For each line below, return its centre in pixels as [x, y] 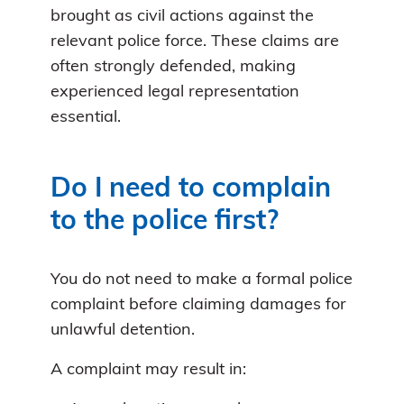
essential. [86, 117]
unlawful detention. [123, 330]
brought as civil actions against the [182, 16]
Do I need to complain [191, 189]
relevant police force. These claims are [195, 41]
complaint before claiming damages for [198, 305]
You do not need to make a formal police [202, 280]
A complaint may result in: [148, 370]
